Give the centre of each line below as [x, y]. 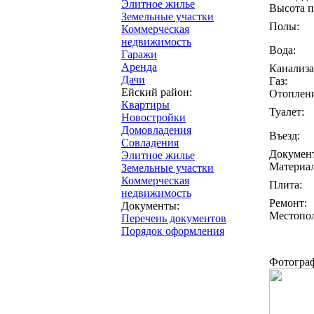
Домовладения [156, 130]
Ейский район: [157, 92]
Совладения [150, 143]
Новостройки [153, 117]
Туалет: [287, 112]
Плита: [286, 185]
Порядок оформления [173, 231]
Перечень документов [174, 218]
